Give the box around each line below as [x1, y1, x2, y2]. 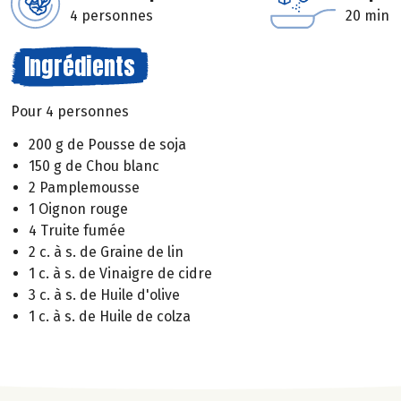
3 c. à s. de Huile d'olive [29, 286, 180, 303]
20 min [346, 7, 389, 24]
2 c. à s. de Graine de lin [29, 243, 183, 260]
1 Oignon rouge [29, 200, 128, 218]
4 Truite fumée [29, 221, 125, 239]
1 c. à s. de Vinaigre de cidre [29, 264, 212, 282]
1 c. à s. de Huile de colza [29, 307, 191, 325]
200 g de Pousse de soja [29, 135, 186, 153]
